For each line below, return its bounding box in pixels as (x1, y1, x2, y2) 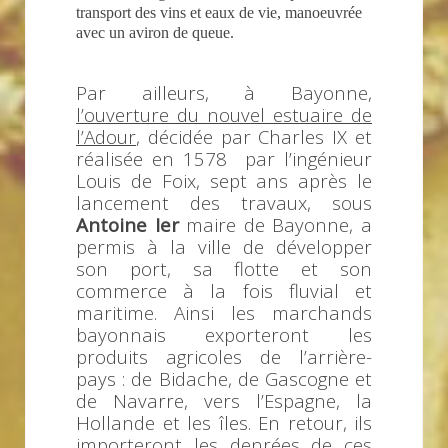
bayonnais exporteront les (76, 321, 372, 347)
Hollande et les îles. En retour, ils (76, 409, 372, 435)
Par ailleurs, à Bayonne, (76, 79, 372, 105)
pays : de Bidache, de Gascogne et (76, 365, 372, 391)
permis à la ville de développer (76, 233, 372, 259)
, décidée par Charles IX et (136, 123, 372, 149)
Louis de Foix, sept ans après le (76, 167, 372, 193)
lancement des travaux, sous (76, 189, 372, 215)
